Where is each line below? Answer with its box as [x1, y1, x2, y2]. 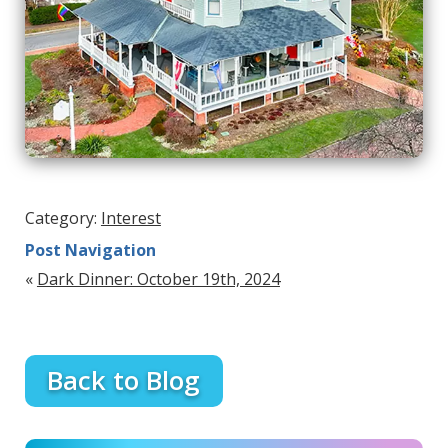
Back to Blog [47, 363, 201, 399]
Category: [24, 207, 101, 230]
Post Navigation [24, 239, 156, 262]
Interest [100, 207, 161, 230]
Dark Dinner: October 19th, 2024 [36, 268, 280, 291]
